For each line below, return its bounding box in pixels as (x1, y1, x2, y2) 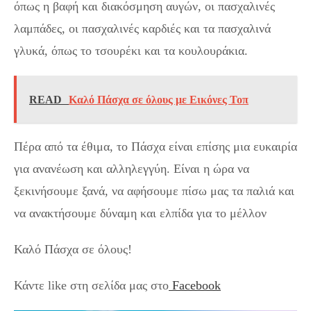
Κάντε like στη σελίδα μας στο (14, 278, 169, 292)
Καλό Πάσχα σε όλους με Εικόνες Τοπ (69, 94, 249, 106)
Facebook (169, 278, 221, 292)
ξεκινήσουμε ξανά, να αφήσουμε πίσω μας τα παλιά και (14, 184, 294, 198)
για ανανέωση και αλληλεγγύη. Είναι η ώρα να (14, 162, 249, 176)
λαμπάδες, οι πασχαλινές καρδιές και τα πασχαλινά (14, 22, 271, 35)
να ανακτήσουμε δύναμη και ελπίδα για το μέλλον (14, 206, 267, 220)
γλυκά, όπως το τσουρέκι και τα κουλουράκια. (14, 44, 248, 58)
